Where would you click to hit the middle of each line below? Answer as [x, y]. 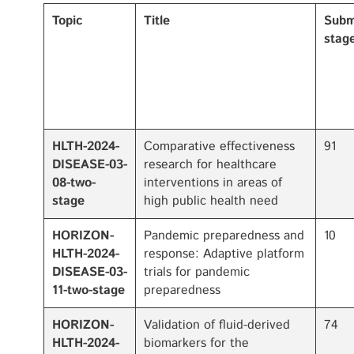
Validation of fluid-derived [217, 325]
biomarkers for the [196, 343]
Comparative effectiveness [219, 147]
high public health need [211, 201]
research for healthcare [210, 165]
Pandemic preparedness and [224, 236]
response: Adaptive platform [224, 254]
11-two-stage [88, 290]
